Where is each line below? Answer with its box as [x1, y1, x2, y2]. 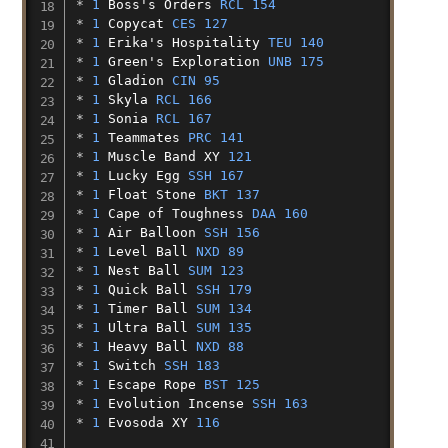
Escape [107, 376, 156, 392]
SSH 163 [251, 395, 308, 411]
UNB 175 [267, 53, 324, 69]
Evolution [107, 395, 180, 411]
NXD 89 [195, 243, 244, 259]
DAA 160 [251, 205, 308, 221]
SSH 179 [195, 281, 252, 297]
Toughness [171, 205, 244, 221]
